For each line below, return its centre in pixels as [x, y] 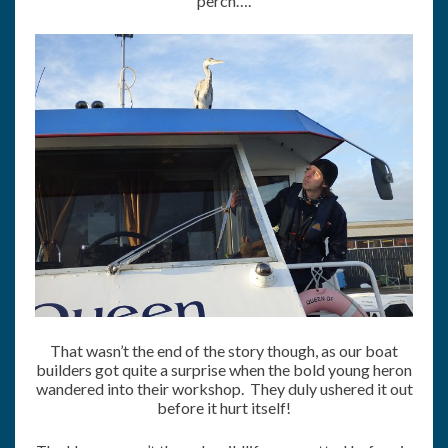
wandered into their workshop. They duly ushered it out [224, 389]
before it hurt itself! [224, 408]
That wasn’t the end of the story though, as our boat [224, 351]
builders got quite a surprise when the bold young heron [224, 370]
